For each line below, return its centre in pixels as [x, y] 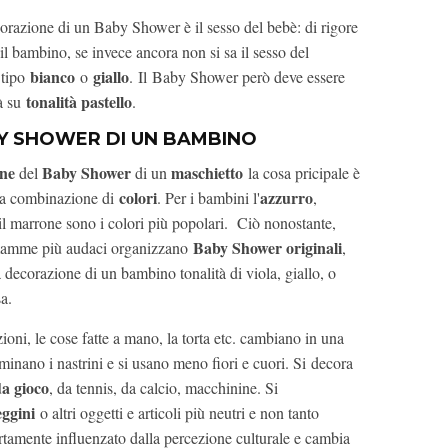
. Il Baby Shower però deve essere [237, 77]
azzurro [286, 198]
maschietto [205, 173]
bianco [52, 77]
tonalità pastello [76, 102]
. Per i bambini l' [208, 198]
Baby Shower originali [267, 248]
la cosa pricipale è [301, 173]
